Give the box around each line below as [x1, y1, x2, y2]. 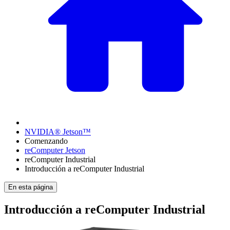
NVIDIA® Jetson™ [25, 127, 91, 137]
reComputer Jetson [25, 146, 85, 155]
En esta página [8, 183, 53, 191]
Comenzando [25, 137, 68, 146]
